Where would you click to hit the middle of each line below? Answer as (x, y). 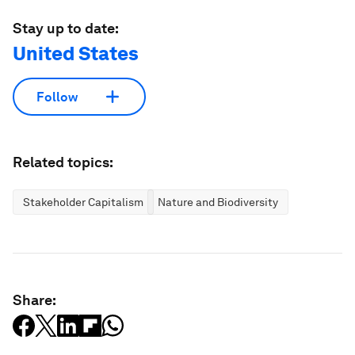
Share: (34, 300)
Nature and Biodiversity (218, 202)
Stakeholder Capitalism (83, 202)
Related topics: (63, 162)
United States (76, 53)
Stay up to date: (66, 28)
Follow (57, 97)
